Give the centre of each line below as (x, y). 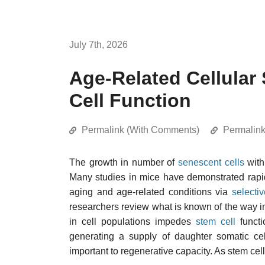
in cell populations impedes (133, 222)
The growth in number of (124, 162)
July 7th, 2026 (98, 45)
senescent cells (211, 162)
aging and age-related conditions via (151, 192)
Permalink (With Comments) (140, 130)
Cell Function (130, 101)
